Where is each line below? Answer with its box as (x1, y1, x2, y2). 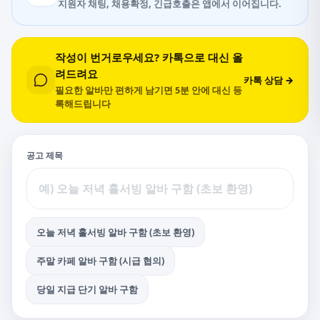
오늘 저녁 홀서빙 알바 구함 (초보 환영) (36, 226, 194, 239)
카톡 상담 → (244, 74, 294, 86)
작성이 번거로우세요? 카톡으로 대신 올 (55, 50, 243, 64)
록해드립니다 (55, 98, 111, 110)
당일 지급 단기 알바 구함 (36, 283, 138, 296)
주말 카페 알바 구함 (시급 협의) (36, 254, 164, 267)
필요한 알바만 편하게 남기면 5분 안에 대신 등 (55, 84, 242, 96)
